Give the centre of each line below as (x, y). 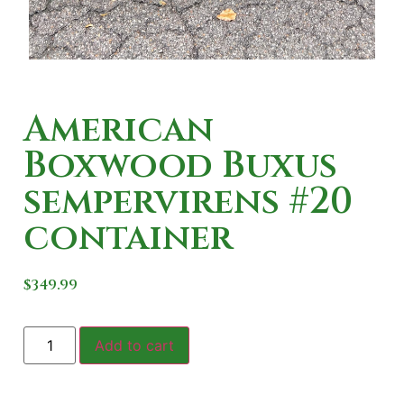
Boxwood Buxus (180, 165)
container (128, 238)
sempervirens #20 (188, 202)
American (119, 129)
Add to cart (135, 346)
